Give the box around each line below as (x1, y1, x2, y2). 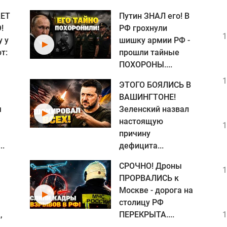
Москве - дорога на (119, 185, 193, 195)
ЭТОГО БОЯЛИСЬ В (119, 80, 191, 90)
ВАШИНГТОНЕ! (119, 92, 176, 102)
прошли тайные (119, 48, 179, 57)
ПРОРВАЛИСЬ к (119, 173, 179, 183)
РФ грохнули (119, 23, 167, 33)
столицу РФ (119, 198, 164, 207)
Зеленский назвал (119, 104, 189, 114)
